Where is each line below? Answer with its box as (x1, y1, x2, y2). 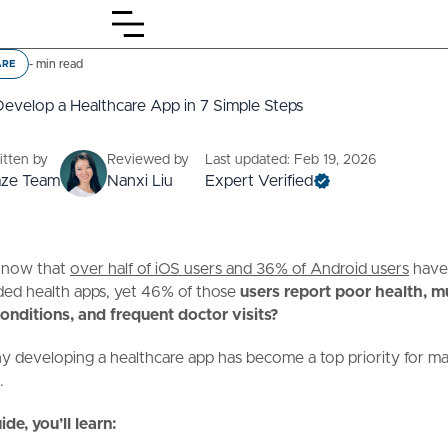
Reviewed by (106, 152, 189, 167)
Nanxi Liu (106, 172, 173, 189)
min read (33, 58, 84, 70)
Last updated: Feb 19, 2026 (204, 152, 376, 167)
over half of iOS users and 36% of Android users (70, 261, 410, 278)
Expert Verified (204, 172, 313, 189)
